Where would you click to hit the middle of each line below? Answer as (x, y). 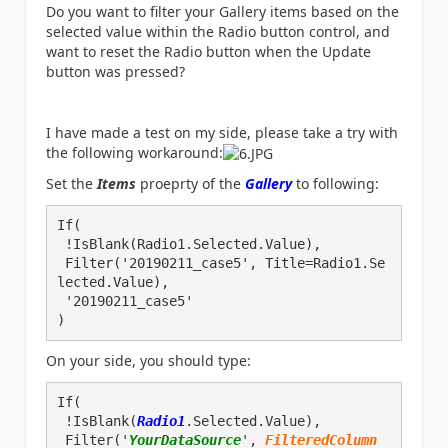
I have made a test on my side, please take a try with (222, 132)
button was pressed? (115, 71)
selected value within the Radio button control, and (218, 31)
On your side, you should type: (148, 361)
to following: (335, 184)
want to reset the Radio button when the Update (208, 51)
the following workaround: (134, 152)
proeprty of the (190, 184)
